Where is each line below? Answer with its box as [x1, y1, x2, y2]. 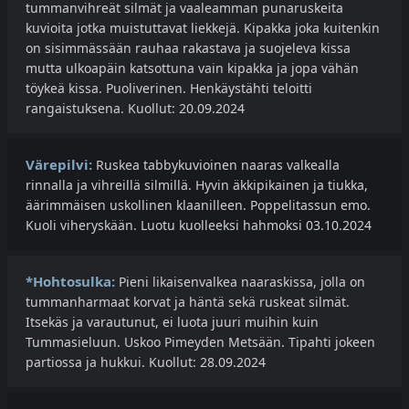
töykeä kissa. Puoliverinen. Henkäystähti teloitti [26, 79, 312, 98]
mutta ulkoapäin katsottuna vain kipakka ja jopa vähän [26, 59, 359, 78]
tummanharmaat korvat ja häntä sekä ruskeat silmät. [26, 293, 350, 311]
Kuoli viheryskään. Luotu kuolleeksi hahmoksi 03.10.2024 [26, 216, 372, 235]
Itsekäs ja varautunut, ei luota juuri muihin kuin [26, 313, 319, 331]
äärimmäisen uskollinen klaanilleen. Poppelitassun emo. [26, 196, 371, 215]
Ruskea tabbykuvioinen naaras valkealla [92, 156, 340, 174]
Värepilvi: [26, 155, 92, 174]
